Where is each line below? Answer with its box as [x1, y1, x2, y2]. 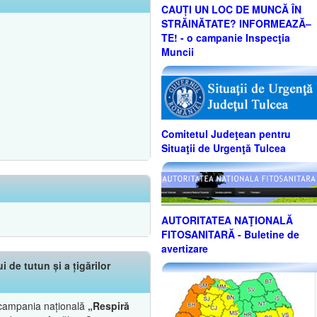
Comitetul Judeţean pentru [161, 127, 291, 142]
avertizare [161, 241, 208, 255]
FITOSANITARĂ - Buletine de [161, 226, 299, 241]
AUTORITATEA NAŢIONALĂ [161, 212, 293, 227]
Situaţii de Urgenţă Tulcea [161, 141, 286, 156]
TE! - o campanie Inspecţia [161, 30, 290, 45]
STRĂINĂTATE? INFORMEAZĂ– [161, 16, 311, 31]
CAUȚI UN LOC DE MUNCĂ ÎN [161, 2, 301, 17]
